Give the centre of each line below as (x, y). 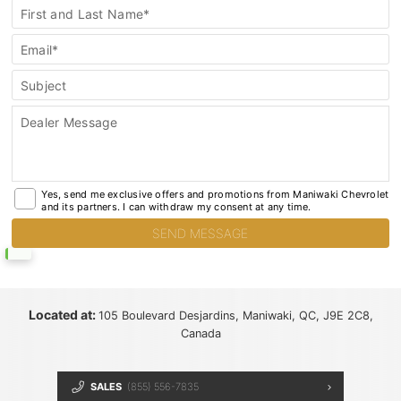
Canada (200, 334)
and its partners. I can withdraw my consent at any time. (176, 206)
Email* (39, 49)
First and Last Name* (85, 13)
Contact (26, 24)
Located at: (63, 315)
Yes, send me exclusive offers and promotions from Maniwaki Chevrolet (215, 194)
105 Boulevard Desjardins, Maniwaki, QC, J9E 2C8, (235, 316)
